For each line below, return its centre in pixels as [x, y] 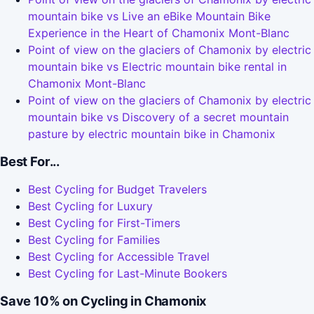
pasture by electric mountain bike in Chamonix [152, 134]
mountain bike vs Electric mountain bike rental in [157, 67]
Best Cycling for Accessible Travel [119, 257]
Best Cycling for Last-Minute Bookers [128, 274]
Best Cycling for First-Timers [104, 223]
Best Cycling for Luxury [90, 206]
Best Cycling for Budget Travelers [117, 190]
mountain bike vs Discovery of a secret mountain [158, 117]
